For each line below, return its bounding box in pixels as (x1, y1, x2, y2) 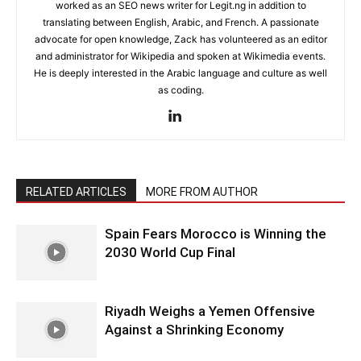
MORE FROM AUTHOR (146, 185, 258, 198)
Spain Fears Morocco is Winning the (105, 225, 326, 242)
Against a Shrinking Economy (105, 321, 284, 338)
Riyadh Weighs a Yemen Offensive (105, 302, 315, 319)
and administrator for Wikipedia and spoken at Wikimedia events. (35, 49, 326, 62)
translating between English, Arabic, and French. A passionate (42, 15, 319, 28)
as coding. (157, 83, 204, 96)
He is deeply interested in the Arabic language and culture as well (34, 66, 327, 79)
